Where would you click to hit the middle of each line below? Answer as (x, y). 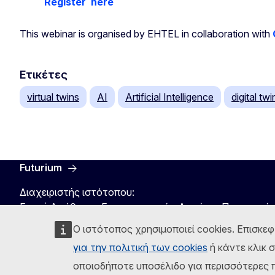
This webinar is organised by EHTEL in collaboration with (146, 33)
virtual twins (53, 97)
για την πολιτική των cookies (140, 247)
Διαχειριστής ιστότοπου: (77, 192)
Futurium (41, 167)
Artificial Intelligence (169, 97)
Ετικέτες (44, 74)
